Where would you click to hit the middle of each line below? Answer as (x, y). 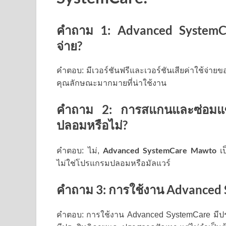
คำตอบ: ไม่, (80, 150)
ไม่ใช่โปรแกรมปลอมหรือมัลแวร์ (114, 163)
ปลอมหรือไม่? (92, 125)
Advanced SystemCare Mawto (160, 150)
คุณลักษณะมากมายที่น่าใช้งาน (111, 83)
